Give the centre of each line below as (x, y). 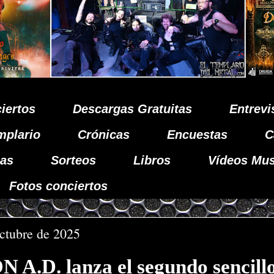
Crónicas (104, 135)
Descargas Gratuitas (132, 109)
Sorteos (73, 160)
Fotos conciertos (58, 186)
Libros (152, 160)
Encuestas (197, 135)
